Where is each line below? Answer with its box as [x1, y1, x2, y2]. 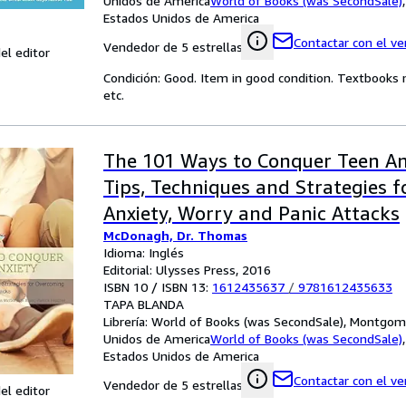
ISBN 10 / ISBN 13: [103, 279, 212, 295]
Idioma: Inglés [103, 245, 184, 260]
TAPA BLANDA [103, 296, 184, 312]
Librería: [103, 314, 151, 329]
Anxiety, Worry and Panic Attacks [103, 202, 400, 225]
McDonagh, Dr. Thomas [103, 227, 247, 243]
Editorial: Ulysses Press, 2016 [103, 262, 271, 277]
